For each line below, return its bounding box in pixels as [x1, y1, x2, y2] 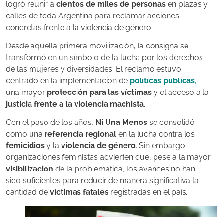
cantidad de [6, 187, 50, 197]
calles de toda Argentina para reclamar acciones [6, 11, 179, 20]
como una [6, 129, 45, 139]
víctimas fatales [50, 187, 108, 197]
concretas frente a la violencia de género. [6, 22, 153, 32]
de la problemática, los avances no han [53, 164, 195, 174]
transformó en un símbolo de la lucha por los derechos [6, 53, 203, 62]
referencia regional [45, 129, 116, 139]
